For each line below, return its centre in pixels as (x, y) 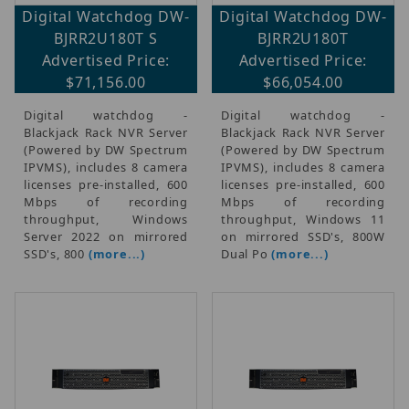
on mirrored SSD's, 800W (303, 236)
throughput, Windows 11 (303, 219)
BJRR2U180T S (106, 38)
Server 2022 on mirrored (106, 236)
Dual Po (246, 253)
